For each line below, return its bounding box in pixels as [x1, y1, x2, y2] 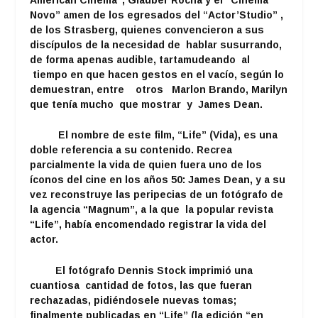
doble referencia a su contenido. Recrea [30, 144, 233, 156]
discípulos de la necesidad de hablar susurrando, [30, 38, 283, 50]
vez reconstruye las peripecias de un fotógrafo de [30, 189, 284, 201]
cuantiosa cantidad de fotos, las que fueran [30, 279, 253, 291]
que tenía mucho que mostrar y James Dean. [30, 98, 263, 110]
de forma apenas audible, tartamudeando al [30, 53, 251, 65]
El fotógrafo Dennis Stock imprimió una [30, 264, 253, 276]
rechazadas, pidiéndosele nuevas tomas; [30, 294, 237, 306]
